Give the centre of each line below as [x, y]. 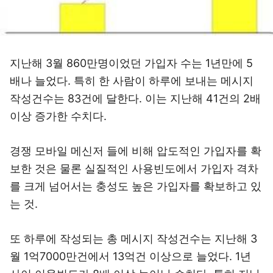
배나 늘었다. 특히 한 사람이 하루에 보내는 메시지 [132, 81]
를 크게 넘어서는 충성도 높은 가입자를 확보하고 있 [136, 186]
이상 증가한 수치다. [58, 116]
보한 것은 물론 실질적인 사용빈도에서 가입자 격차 [134, 168]
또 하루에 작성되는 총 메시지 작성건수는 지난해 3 [133, 239]
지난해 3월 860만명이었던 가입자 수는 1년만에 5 [131, 63]
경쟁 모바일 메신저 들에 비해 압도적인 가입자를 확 [136, 151]
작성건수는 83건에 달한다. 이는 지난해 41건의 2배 [135, 98]
